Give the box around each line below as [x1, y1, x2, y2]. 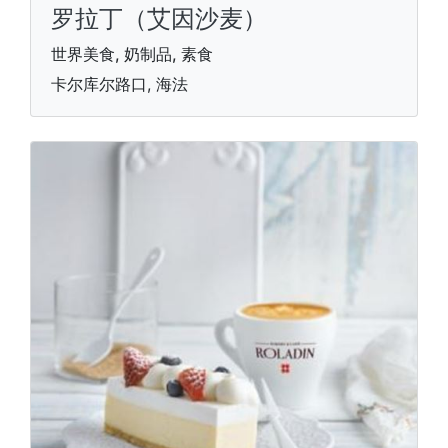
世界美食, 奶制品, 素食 [51, 44, 213, 64]
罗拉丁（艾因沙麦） [51, 4, 267, 33]
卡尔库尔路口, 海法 [51, 74, 188, 94]
